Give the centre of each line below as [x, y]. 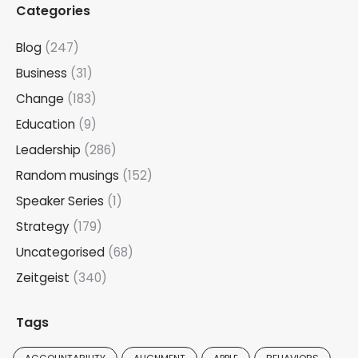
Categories [53, 11]
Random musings [68, 175]
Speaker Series [60, 201]
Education [46, 124]
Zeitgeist [43, 278]
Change [40, 99]
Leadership [48, 150]
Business [42, 73]
